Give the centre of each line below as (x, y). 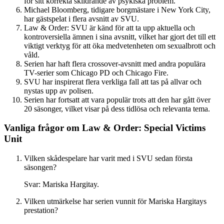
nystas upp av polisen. (59, 90)
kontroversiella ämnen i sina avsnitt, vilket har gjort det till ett (120, 36)
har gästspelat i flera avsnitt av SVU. (81, 18)
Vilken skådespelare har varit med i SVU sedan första (108, 158)
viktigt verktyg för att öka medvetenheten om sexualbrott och (120, 45)
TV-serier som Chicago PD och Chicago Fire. (96, 72)
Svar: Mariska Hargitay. (61, 184)
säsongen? (40, 167)
